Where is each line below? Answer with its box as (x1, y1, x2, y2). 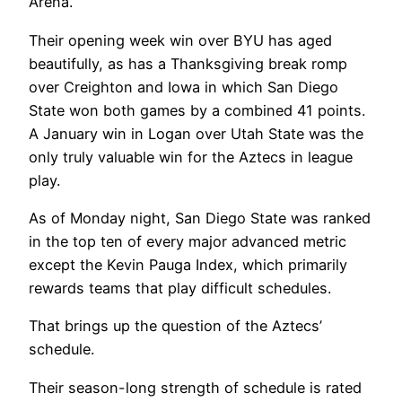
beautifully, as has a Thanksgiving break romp (29, 54, 347, 73)
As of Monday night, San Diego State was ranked (29, 209, 371, 228)
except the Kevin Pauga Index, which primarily (29, 256, 347, 275)
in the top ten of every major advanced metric (29, 232, 346, 251)
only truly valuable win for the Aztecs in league (29, 147, 353, 166)
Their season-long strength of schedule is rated (29, 378, 362, 397)
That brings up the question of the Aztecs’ (29, 317, 322, 336)
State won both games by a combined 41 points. (29, 100, 365, 119)
